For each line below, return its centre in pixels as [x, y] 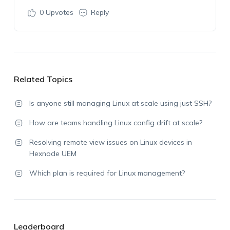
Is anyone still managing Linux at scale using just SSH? [120, 103]
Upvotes [58, 12]
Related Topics [43, 79]
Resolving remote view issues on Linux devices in [110, 142]
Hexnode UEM [53, 154]
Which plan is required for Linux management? [107, 173]
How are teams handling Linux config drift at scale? [116, 123]
